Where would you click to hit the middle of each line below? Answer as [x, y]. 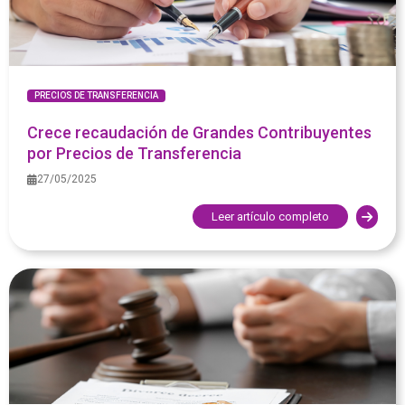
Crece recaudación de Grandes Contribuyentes [199, 132]
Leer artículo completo [270, 217]
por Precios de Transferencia [134, 153]
